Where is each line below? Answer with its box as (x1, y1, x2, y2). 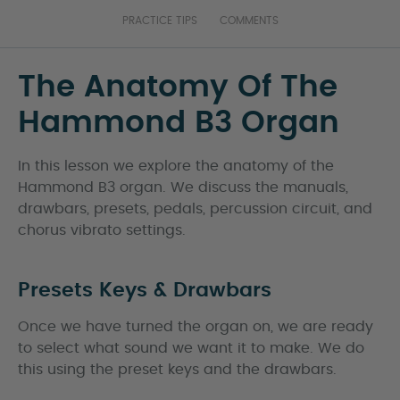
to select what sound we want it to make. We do (18, 341, 364, 355)
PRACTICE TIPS (121, 15, 197, 26)
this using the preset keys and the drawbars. (18, 362, 337, 377)
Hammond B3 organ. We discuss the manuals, (18, 180, 348, 195)
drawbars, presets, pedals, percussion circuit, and (18, 202, 372, 216)
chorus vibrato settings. (18, 223, 186, 237)
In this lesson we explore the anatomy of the (18, 159, 334, 173)
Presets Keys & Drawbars (18, 280, 271, 300)
